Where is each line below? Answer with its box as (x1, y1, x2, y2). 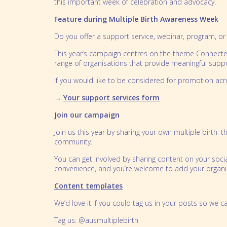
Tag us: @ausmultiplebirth (54, 215, 138, 225)
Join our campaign (54, 110, 120, 120)
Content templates (54, 181, 123, 191)
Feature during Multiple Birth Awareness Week (54, 14, 218, 24)
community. (54, 137, 92, 147)
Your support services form (63, 93, 160, 103)
